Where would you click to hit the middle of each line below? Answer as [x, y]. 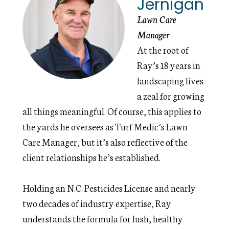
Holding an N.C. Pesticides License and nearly [109, 188]
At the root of [163, 50]
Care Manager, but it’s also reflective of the [105, 142]
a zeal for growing [171, 96]
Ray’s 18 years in [169, 65]
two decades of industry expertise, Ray [97, 203]
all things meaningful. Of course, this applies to [112, 111]
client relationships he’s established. [92, 157]
